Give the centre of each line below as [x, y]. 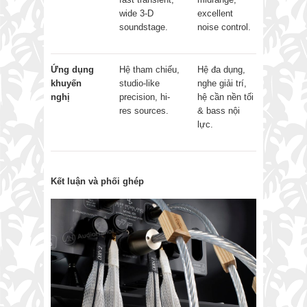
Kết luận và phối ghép [97, 181]
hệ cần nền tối [225, 97]
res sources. [144, 110]
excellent [215, 13]
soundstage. [144, 27]
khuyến [66, 83]
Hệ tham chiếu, [149, 69]
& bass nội [219, 110]
